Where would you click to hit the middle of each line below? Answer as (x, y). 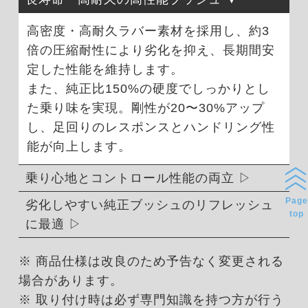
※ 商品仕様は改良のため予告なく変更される (151, 262)
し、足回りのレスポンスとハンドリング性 (151, 128)
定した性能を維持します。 (105, 70)
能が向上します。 (79, 147)
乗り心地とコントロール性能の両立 (130, 178)
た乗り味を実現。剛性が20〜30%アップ (145, 108)
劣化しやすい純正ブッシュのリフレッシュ (149, 205)
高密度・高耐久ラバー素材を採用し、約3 (148, 31)
